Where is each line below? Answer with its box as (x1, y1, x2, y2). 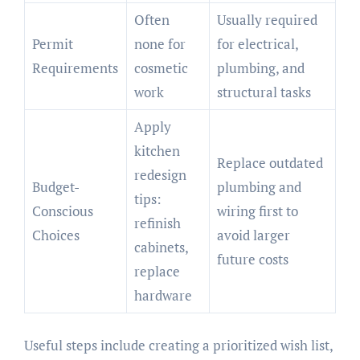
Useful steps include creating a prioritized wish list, (23, 336, 333, 355)
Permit (31, 34, 73, 53)
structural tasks (216, 82, 311, 101)
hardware (133, 285, 192, 305)
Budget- (31, 177, 80, 196)
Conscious (31, 201, 93, 220)
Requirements (31, 58, 118, 77)
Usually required (216, 10, 317, 29)
